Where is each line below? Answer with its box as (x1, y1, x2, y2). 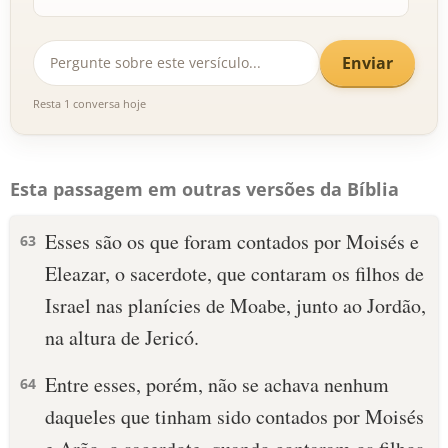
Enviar (342, 51, 393, 74)
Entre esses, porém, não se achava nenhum (45, 371, 389, 398)
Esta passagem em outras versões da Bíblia (10, 177, 399, 201)
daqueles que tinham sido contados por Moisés (45, 403, 424, 430)
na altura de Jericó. (45, 324, 199, 351)
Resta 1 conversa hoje (33, 96, 146, 111)
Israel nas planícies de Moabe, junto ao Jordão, (45, 292, 426, 319)
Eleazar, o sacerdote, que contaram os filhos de (45, 260, 424, 287)
